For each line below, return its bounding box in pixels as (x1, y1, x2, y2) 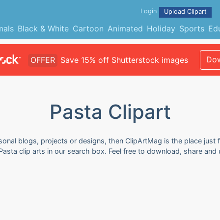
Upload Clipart (164, 8, 207, 15)
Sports (179, 24, 204, 33)
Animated (107, 24, 143, 33)
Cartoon (72, 24, 104, 33)
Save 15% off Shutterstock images (60, 55, 188, 65)
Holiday (146, 24, 175, 33)
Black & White (17, 24, 69, 33)
